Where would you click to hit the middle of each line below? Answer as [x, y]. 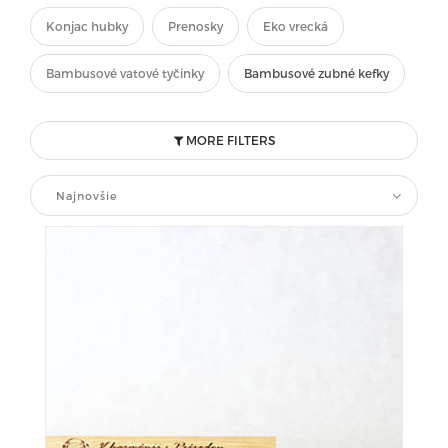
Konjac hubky [87, 26]
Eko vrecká [295, 26]
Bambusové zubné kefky [316, 73]
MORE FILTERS [228, 140]
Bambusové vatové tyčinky [125, 73]
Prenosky [195, 26]
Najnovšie [86, 195]
